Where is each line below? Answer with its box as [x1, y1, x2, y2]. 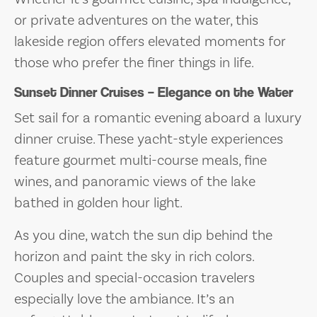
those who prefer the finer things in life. [14, 53, 254, 71]
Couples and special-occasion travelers [14, 268, 255, 286]
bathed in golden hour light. [14, 193, 183, 211]
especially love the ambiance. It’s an [14, 289, 234, 307]
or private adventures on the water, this [14, 11, 258, 28]
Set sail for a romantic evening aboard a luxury [14, 108, 301, 126]
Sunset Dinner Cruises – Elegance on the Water [14, 83, 293, 100]
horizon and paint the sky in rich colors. [14, 247, 254, 265]
